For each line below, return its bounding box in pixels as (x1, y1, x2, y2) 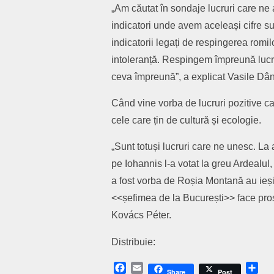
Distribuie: (111, 237, 155, 248)
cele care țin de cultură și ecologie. (111, 115, 261, 126)
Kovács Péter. (111, 210, 171, 221)
